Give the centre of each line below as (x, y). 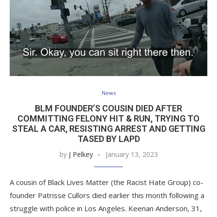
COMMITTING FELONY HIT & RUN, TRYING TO (108, 119)
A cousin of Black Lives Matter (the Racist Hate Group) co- (107, 182)
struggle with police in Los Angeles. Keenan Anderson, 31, (106, 209)
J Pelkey (81, 155)
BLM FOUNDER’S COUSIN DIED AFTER (108, 108)
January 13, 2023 (132, 155)
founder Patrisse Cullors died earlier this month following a (107, 195)
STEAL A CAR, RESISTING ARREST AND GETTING (108, 129)
